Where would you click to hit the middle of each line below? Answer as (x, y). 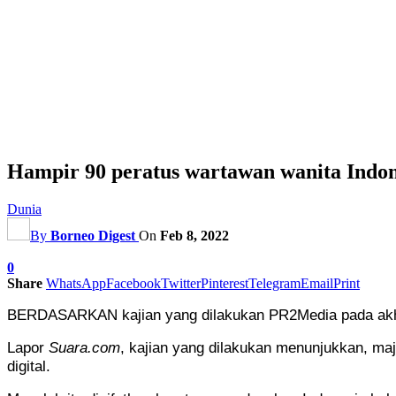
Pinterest (225, 283)
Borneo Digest (93, 235)
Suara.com (84, 347)
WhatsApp (76, 283)
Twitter (181, 283)
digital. (29, 366)
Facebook (133, 283)
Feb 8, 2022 (194, 235)
